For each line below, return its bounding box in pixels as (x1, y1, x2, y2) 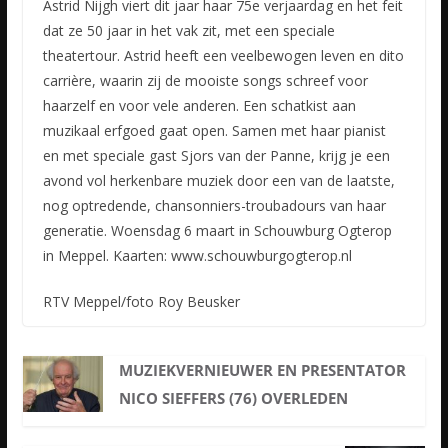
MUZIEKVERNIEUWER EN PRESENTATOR (119, 360, 407, 381)
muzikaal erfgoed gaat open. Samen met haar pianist (42, 121, 386, 141)
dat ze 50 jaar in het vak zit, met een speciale (42, 21, 335, 41)
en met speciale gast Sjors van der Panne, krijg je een (42, 146, 390, 166)
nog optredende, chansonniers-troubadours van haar (42, 196, 386, 216)
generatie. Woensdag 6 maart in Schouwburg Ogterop (42, 221, 392, 241)
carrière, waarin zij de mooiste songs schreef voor (42, 71, 368, 91)
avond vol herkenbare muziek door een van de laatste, (42, 171, 395, 191)
